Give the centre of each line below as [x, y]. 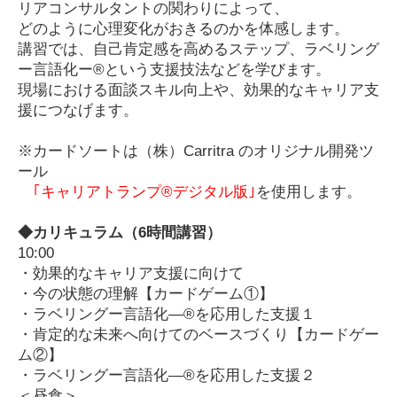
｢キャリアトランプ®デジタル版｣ [137, 192]
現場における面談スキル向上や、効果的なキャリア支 [198, 90]
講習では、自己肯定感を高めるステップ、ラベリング [198, 50]
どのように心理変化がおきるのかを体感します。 [183, 29]
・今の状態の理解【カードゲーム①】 [146, 294]
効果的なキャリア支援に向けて [138, 274]
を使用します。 [309, 192]
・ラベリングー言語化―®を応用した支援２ [167, 376]
